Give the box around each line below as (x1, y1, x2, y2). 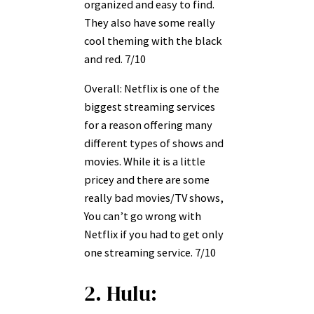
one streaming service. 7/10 (84, 245, 216, 260)
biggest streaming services (84, 100, 215, 114)
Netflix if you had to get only (84, 227, 224, 242)
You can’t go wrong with (84, 209, 201, 224)
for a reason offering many (84, 118, 212, 132)
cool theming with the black (84, 33, 222, 48)
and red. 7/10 (84, 51, 146, 66)
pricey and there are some (84, 172, 210, 187)
